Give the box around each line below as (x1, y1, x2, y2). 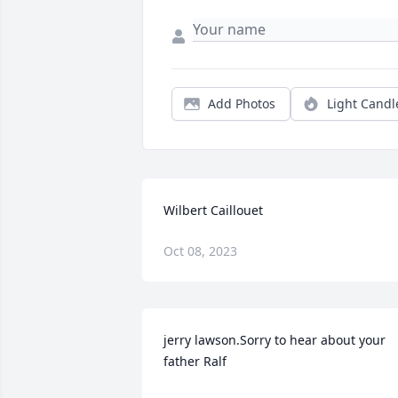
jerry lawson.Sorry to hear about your (163, 331, 386, 349)
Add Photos (208, 95, 275, 113)
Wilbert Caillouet (163, 202, 263, 219)
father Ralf (163, 353, 227, 370)
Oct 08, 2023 (163, 243, 237, 260)
